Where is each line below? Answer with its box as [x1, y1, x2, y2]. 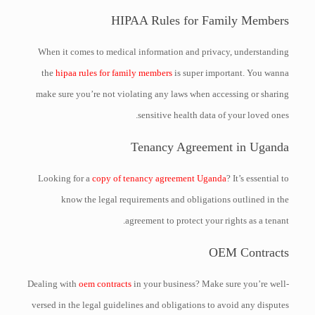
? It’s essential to [226, 173, 290, 184]
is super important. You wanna [172, 67, 290, 78]
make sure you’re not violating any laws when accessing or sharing [36, 89, 290, 99]
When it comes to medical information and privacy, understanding [38, 46, 290, 57]
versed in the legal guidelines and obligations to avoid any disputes [32, 300, 290, 310]
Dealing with [27, 278, 79, 289]
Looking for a [38, 173, 93, 184]
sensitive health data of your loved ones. [138, 110, 290, 120]
